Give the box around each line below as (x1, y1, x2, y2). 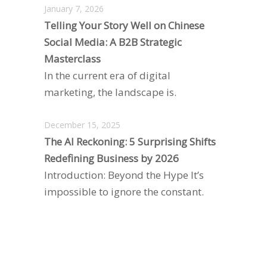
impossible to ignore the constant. (44, 184, 204, 198)
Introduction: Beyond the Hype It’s (44, 167, 204, 182)
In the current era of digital (44, 69, 170, 82)
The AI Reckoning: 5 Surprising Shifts (44, 134, 216, 148)
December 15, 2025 (44, 119, 120, 131)
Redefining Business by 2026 (44, 151, 179, 165)
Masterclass (44, 52, 101, 66)
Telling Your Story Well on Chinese (44, 18, 204, 32)
